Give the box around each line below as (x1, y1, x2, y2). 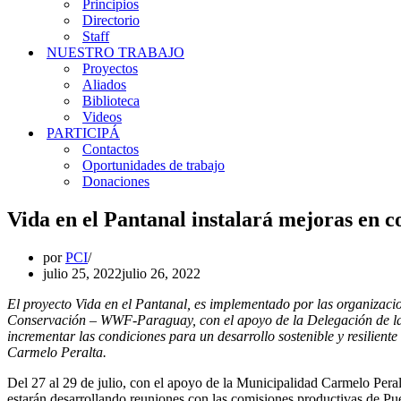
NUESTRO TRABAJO (47, 45, 184, 60)
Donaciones (82, 174, 149, 189)
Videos (82, 109, 122, 124)
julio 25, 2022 (43, 265, 122, 281)
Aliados (82, 77, 126, 92)
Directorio (82, 13, 140, 28)
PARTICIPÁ (47, 125, 120, 141)
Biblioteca (82, 93, 140, 108)
